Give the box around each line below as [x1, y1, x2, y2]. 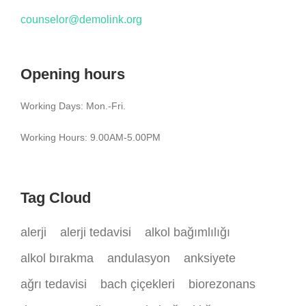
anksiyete [184, 251, 236, 265]
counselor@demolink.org [20, 13, 142, 25]
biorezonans [189, 277, 255, 291]
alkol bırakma [20, 251, 94, 265]
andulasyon [107, 251, 170, 265]
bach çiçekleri [100, 277, 175, 291]
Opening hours [20, 65, 125, 83]
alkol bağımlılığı [145, 225, 230, 239]
